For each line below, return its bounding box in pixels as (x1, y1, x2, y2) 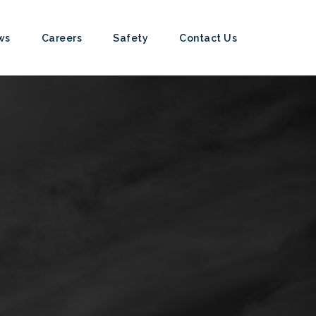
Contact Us (179, 32, 237, 44)
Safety (113, 32, 148, 44)
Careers (41, 32, 82, 44)
